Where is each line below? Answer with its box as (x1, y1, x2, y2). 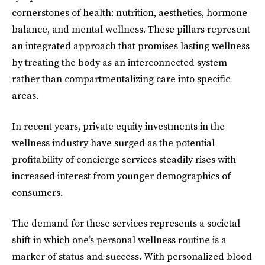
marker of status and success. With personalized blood (12, 250, 252, 263)
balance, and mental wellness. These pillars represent (12, 22, 250, 35)
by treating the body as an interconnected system (12, 56, 227, 69)
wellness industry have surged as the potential (12, 136, 215, 149)
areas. (12, 89, 38, 102)
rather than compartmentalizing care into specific (12, 72, 230, 85)
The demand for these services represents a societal (12, 216, 240, 230)
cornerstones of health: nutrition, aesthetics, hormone (12, 6, 247, 19)
